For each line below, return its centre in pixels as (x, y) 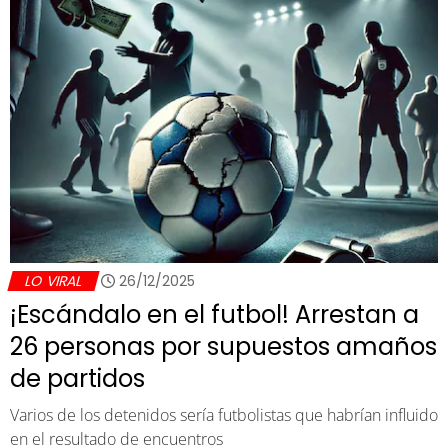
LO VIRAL (53, 280)
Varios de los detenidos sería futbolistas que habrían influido (224, 414)
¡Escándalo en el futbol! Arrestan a (214, 314)
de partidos (77, 378)
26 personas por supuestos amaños (223, 346)
